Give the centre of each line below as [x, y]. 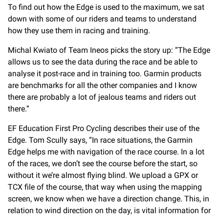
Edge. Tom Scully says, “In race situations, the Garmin [100, 140]
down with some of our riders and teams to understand [102, 19]
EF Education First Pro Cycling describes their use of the [104, 128]
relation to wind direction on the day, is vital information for [109, 210]
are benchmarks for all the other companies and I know [102, 85]
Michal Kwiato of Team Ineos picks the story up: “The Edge [109, 50]
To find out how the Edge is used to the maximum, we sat [106, 7]
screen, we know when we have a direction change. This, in [109, 199]
